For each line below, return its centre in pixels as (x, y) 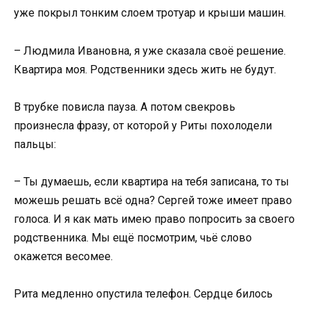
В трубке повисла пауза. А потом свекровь (125, 107)
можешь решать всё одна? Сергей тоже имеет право (153, 200)
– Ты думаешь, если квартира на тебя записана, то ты (152, 181)
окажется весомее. (63, 256)
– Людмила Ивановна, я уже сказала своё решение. (150, 51)
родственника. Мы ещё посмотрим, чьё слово (133, 237)
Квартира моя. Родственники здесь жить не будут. (145, 69)
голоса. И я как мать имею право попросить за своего (154, 219)
